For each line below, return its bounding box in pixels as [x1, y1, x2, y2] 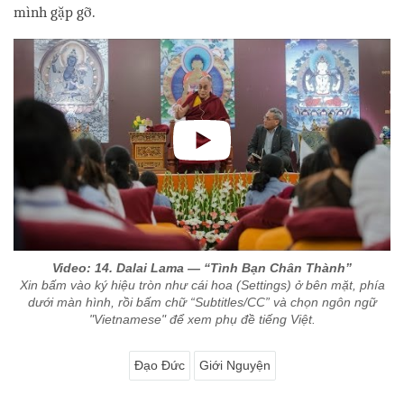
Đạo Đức [133, 358, 185, 373]
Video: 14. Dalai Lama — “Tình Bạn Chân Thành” [52, 261, 352, 276]
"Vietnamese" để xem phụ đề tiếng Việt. [88, 312, 316, 327]
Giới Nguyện [198, 358, 271, 373]
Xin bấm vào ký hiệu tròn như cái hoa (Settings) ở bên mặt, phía [19, 278, 385, 293]
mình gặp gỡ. [14, 4, 96, 22]
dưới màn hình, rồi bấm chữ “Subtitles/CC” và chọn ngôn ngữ [27, 295, 377, 310]
